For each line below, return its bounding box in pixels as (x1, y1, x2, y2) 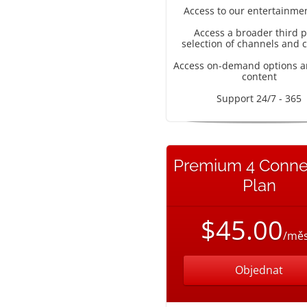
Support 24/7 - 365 (217, 92, 302, 105)
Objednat (235, 262, 283, 278)
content (241, 70, 277, 83)
